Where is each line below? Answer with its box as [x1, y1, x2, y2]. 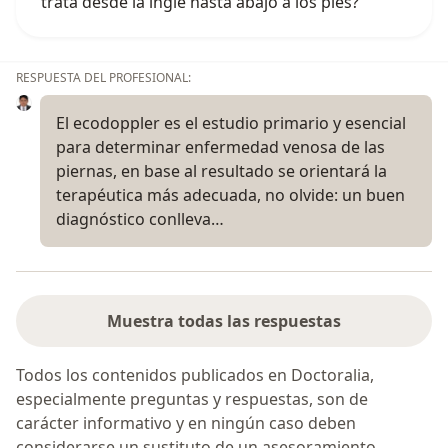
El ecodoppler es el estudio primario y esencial [56, 112, 406, 135]
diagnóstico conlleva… [56, 208, 224, 231]
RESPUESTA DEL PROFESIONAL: [16, 69, 191, 87]
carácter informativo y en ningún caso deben [16, 412, 356, 435]
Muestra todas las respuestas [107, 310, 341, 333]
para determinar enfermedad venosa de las [56, 136, 385, 159]
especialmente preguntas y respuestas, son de [16, 388, 368, 411]
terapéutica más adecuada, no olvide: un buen [56, 184, 405, 207]
